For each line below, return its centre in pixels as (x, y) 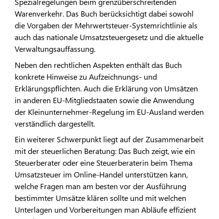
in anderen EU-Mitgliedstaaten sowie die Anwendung (104, 100)
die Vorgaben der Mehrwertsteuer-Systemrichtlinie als (106, 25)
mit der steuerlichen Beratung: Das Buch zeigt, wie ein (105, 151)
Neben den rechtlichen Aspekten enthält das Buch (98, 65)
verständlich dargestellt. (56, 123)
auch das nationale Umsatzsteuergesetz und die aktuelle (109, 37)
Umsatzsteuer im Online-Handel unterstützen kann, (101, 175)
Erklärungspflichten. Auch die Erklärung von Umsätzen (106, 88)
